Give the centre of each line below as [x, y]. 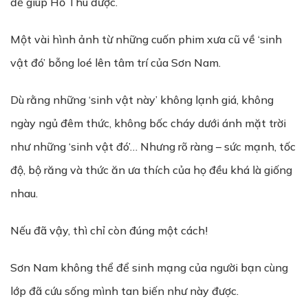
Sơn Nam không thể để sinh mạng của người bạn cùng [149, 267]
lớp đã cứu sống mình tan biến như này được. [124, 291]
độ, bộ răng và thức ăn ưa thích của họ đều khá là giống [151, 170]
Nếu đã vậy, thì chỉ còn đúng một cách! [109, 230]
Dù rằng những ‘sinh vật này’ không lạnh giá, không [142, 100]
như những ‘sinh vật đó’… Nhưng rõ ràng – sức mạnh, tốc [153, 146]
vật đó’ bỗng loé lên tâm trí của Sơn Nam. [115, 63]
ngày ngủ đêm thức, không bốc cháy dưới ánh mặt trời [148, 123]
